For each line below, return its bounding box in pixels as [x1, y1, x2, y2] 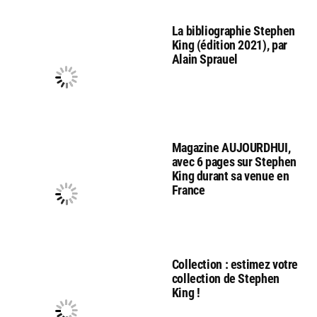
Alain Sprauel [171, 51, 238, 67]
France [171, 182, 205, 197]
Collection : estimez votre [171, 256, 299, 272]
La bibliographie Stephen [171, 23, 295, 38]
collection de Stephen [171, 270, 279, 286]
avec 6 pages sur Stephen [171, 154, 296, 169]
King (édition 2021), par [171, 37, 287, 52]
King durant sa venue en [171, 168, 289, 183]
